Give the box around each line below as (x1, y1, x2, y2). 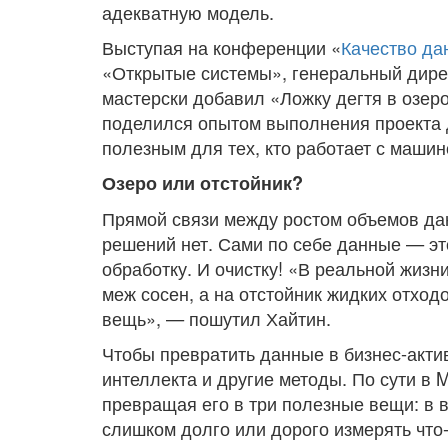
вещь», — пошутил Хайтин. (102, 305, 331, 331)
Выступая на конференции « (102, 34, 341, 60)
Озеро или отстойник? (102, 170, 303, 196)
